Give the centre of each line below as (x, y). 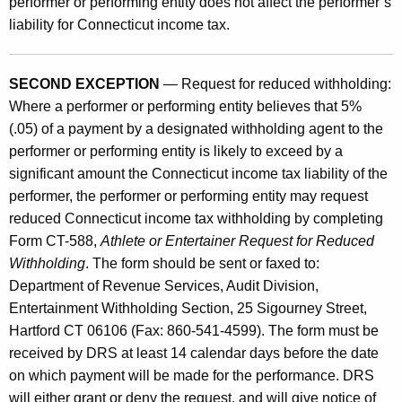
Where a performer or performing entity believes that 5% (185, 106)
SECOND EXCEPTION (84, 83)
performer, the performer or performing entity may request (188, 196)
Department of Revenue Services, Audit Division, (164, 285)
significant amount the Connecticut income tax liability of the (198, 173)
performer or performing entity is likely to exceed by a (176, 151)
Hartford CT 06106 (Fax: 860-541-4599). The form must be (194, 330)
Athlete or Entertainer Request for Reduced (237, 240)
